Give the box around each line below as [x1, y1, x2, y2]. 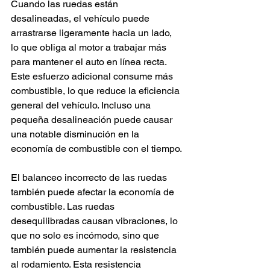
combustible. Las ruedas [11, 201, 117, 212]
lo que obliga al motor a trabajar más [11, 42, 169, 53]
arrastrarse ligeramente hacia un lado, [11, 27, 174, 39]
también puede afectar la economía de [11, 186, 177, 198]
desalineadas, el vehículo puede [11, 13, 152, 24]
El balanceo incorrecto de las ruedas [11, 172, 169, 183]
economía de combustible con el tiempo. [11, 143, 182, 154]
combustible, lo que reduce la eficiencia [11, 85, 182, 96]
